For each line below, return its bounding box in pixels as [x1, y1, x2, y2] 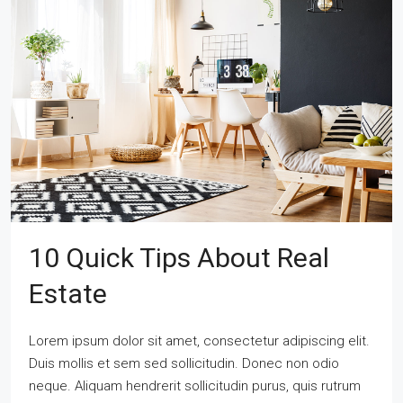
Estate [29, 277, 107, 309]
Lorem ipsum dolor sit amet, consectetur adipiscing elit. [29, 332, 370, 349]
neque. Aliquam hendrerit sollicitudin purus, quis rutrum [29, 377, 361, 394]
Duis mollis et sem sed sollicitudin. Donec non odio [29, 354, 339, 372]
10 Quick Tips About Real [29, 241, 329, 273]
